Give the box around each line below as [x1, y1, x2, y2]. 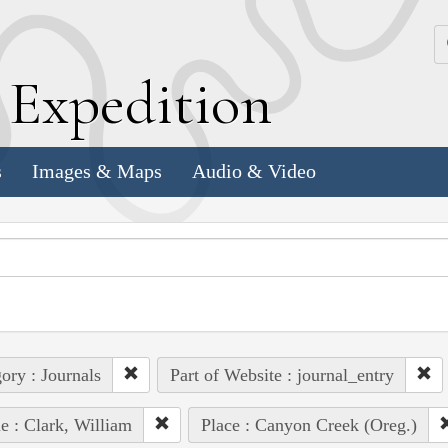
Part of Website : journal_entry [169, 364, 394, 385]
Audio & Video [192, 160, 316, 183]
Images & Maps [32, 160, 162, 183]
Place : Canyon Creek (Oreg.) [200, 414, 417, 435]
